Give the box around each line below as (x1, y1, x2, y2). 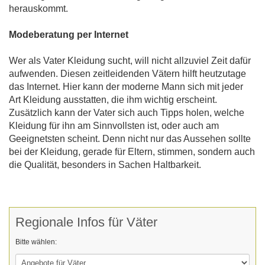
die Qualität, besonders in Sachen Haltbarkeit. (9, 160, 201, 170)
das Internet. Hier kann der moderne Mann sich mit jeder (9, 82, 243, 92)
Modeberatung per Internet (9, 30, 128, 40)
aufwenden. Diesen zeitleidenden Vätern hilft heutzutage (9, 69, 246, 79)
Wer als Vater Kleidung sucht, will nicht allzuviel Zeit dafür (9, 56, 251, 66)
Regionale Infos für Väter (15, 215, 157, 230)
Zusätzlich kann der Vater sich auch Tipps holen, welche (9, 108, 244, 118)
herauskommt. (9, 4, 68, 14)
